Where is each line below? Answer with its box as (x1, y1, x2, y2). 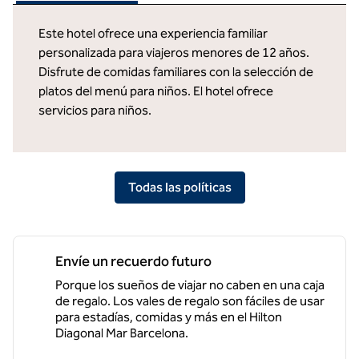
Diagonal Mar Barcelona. (55, 325, 188, 341)
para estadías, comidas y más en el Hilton (55, 309, 282, 325)
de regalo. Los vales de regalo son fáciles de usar (55, 293, 325, 309)
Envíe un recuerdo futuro (55, 252, 212, 270)
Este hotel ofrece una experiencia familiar (38, 26, 268, 41)
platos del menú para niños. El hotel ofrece (38, 83, 273, 99)
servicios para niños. (38, 103, 151, 118)
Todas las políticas (127, 179, 232, 195)
